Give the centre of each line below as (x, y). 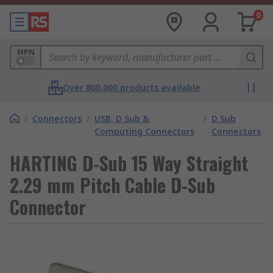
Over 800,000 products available (132, 87)
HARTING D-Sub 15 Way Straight (129, 163)
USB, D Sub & (122, 119)
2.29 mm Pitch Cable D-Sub (112, 185)
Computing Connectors (144, 131)
